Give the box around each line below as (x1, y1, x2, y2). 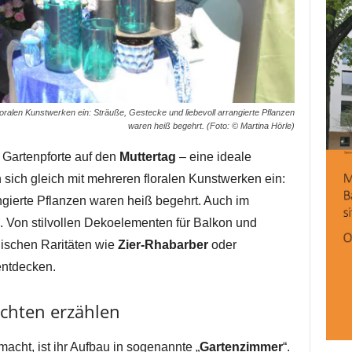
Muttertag (119, 149, 176, 163)
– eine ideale (175, 149, 251, 163)
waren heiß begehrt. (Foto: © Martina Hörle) (127, 120, 295, 130)
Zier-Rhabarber (117, 237, 208, 251)
